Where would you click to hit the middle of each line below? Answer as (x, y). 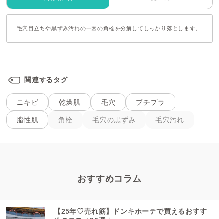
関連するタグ (46, 79)
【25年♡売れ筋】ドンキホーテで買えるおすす (131, 211)
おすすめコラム (109, 179)
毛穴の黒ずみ (114, 120)
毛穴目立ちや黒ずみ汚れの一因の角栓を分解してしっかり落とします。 (109, 29)
